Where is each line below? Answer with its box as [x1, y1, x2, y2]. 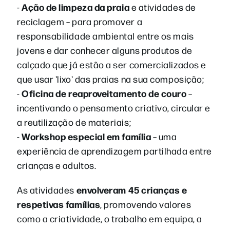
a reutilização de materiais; [17, 116, 131, 128]
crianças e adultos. [17, 159, 97, 171]
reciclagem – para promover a [17, 15, 143, 27]
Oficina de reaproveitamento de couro [22, 86, 187, 100]
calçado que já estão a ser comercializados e [17, 58, 206, 70]
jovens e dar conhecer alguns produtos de [17, 44, 193, 56]
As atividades [17, 183, 76, 196]
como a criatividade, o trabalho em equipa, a [17, 212, 202, 224]
